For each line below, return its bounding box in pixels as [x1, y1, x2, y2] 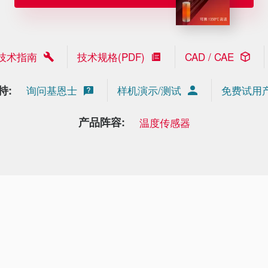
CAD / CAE [184, 49, 234, 65]
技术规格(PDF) [77, 49, 145, 65]
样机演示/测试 [117, 83, 181, 98]
